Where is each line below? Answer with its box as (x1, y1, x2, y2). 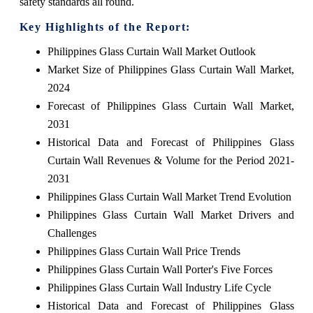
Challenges (47, 226, 96, 239)
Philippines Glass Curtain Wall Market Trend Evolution (47, 190, 291, 203)
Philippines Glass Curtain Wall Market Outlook (47, 45, 256, 57)
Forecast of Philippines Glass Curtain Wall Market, (47, 99, 294, 112)
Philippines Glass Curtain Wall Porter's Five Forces (47, 263, 272, 275)
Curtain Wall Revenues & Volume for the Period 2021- (47, 154, 294, 166)
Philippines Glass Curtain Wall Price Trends (47, 245, 240, 257)
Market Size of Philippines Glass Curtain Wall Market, (47, 63, 294, 75)
